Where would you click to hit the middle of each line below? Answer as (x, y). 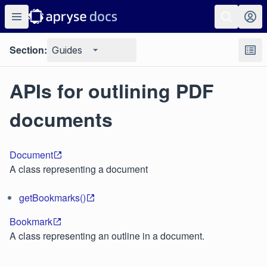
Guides (67, 50)
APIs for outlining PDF (112, 91)
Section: (28, 50)
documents (61, 119)
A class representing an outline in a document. (107, 236)
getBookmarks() (52, 198)
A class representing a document (79, 169)
